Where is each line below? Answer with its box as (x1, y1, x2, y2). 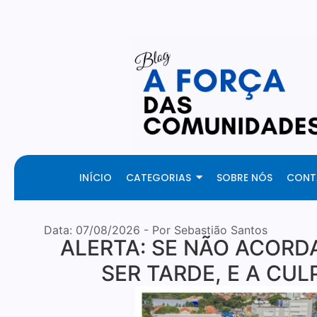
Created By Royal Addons (154, 88, 246, 96)
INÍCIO (79, 171, 112, 185)
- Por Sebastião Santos (140, 223, 267, 238)
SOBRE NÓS (217, 171, 272, 185)
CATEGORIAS (126, 171, 191, 185)
